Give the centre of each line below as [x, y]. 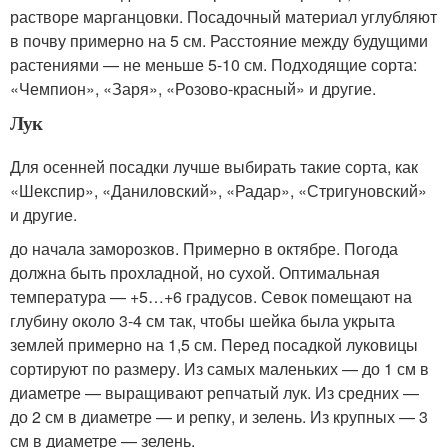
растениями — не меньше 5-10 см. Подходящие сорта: [213, 64]
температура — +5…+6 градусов [131, 296]
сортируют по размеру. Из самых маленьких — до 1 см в [219, 368]
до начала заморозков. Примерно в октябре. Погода [204, 248]
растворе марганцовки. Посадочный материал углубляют [223, 16]
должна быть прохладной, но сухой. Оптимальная [195, 272]
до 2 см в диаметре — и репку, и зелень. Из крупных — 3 [219, 416]
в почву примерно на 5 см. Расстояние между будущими [219, 40]
